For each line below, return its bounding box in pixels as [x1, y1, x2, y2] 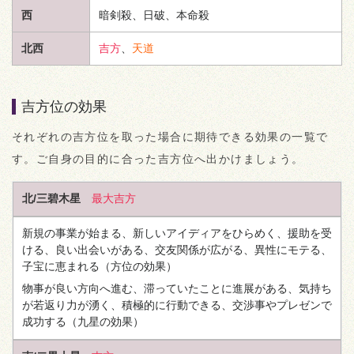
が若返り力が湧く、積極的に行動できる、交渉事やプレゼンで [21, 299, 332, 311]
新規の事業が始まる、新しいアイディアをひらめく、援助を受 [21, 227, 332, 239]
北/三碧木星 [21, 192, 81, 205]
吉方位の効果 [21, 98, 107, 115]
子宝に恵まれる [21, 260, 100, 273]
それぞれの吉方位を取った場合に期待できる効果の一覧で [12, 130, 329, 143]
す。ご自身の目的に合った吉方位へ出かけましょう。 [12, 152, 304, 165]
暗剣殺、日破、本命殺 [98, 8, 209, 21]
